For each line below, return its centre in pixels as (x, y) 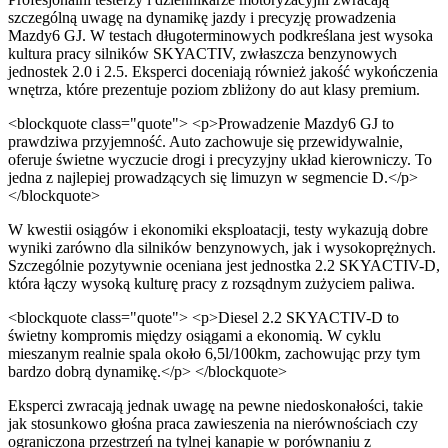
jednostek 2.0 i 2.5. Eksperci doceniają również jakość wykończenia (223, 71)
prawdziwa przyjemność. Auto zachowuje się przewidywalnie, (205, 141)
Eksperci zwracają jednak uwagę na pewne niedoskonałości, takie (215, 405)
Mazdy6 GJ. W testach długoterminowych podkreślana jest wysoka (220, 35)
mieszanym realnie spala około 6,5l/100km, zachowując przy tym (214, 353)
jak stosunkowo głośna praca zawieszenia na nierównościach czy (213, 423)
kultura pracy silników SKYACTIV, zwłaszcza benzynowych (202, 53)
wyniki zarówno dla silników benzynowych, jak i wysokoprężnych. (222, 247)
